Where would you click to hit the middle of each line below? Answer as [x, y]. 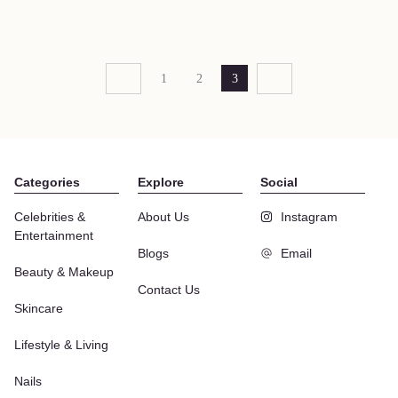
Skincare [39, 308]
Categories [47, 182]
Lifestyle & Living [61, 344]
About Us [163, 216]
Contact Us [168, 289]
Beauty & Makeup [64, 271]
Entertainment [54, 235]
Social [279, 182]
